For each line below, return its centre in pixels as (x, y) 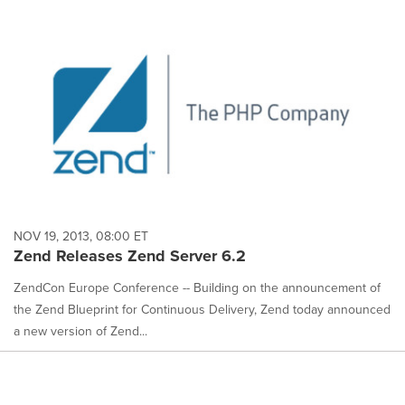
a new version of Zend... (80, 331)
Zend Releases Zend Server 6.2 (130, 256)
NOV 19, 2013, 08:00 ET (81, 236)
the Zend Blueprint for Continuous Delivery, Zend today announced (202, 310)
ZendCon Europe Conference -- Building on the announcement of (197, 288)
